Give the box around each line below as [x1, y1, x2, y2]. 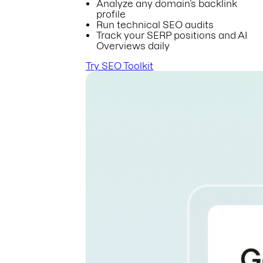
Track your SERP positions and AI [96, 29, 247, 41]
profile [96, 8, 126, 19]
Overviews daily [96, 40, 170, 51]
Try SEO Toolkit [86, 60, 153, 71]
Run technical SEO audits [96, 19, 214, 30]
